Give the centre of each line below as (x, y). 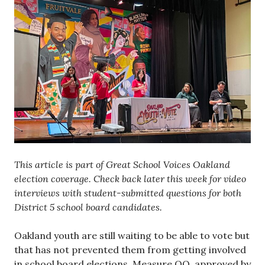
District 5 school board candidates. (89, 207)
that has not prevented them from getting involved (130, 250)
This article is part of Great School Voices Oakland (122, 164)
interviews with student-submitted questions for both (128, 193)
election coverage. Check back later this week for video (130, 179)
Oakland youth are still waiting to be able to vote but (132, 235)
